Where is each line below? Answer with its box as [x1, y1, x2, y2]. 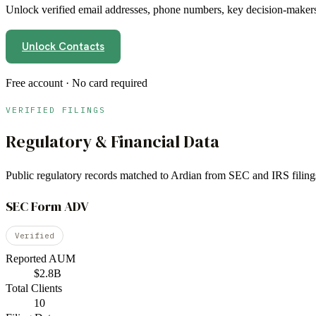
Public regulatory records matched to [6, 169, 171, 182]
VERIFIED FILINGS [6, 104, 106, 116]
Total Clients [6, 281, 62, 294]
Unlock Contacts [22, 39, 104, 54]
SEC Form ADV [6, 197, 89, 215]
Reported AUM [6, 252, 75, 265]
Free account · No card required [6, 77, 147, 90]
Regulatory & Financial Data [6, 130, 219, 154]
